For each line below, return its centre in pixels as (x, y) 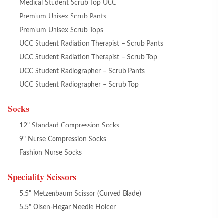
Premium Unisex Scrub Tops (61, 30)
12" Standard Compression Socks (69, 126)
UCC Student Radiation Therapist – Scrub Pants (91, 44)
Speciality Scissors (42, 177)
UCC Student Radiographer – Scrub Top (79, 85)
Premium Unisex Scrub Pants (63, 17)
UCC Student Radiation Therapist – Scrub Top (88, 57)
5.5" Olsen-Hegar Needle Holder (68, 207)
